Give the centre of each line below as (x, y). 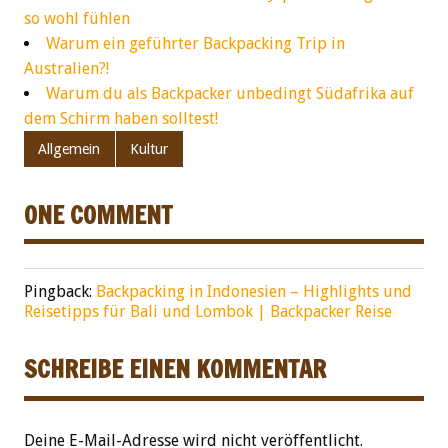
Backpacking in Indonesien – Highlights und (254, 291)
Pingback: (60, 291)
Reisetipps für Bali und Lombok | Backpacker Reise (208, 311)
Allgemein (69, 148)
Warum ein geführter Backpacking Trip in (195, 44)
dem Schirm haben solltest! (121, 119)
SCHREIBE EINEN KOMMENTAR (175, 368)
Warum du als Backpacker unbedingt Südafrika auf (230, 94)
